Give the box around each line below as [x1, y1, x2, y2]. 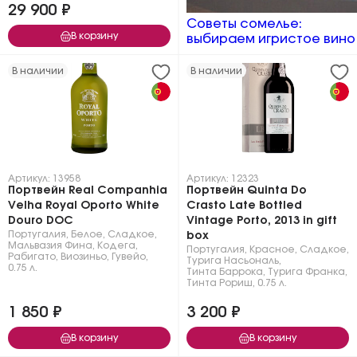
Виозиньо [61, 252, 107, 261]
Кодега [97, 241, 135, 250]
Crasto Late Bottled [186, 200, 302, 211]
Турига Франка [268, 267, 345, 277]
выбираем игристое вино [186, 33, 355, 45]
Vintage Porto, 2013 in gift [186, 215, 337, 226]
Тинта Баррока [186, 267, 263, 277]
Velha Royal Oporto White [8, 200, 159, 211]
